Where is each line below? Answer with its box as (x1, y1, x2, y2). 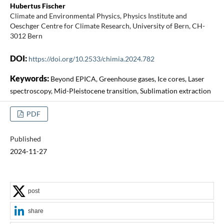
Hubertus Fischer (9, 1, 65, 10)
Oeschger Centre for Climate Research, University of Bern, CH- (9, 21, 205, 30)
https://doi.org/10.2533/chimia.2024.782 (28, 54, 154, 63)
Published (9, 134, 41, 143)
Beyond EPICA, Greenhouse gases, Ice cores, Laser (50, 74, 204, 83)
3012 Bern (9, 31, 42, 40)
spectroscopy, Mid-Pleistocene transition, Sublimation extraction (9, 86, 211, 95)
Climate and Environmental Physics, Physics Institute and (9, 11, 187, 20)
